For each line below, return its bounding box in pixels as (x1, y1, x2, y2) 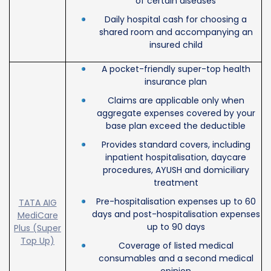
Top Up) (21, 234, 54, 247)
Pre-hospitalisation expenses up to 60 (96, 195, 256, 207)
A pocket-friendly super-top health (101, 62, 250, 75)
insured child (149, 38, 203, 51)
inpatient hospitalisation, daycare (105, 151, 246, 163)
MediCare (17, 209, 58, 221)
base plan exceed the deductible (106, 119, 246, 132)
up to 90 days (146, 220, 205, 233)
